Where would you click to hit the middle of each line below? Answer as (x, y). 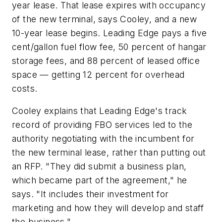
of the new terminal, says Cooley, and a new (105, 19)
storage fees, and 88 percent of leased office (106, 60)
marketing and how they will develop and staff (108, 208)
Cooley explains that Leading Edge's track (100, 111)
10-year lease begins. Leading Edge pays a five (110, 33)
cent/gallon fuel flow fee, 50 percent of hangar (109, 47)
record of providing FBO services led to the (102, 125)
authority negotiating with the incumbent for (103, 139)
